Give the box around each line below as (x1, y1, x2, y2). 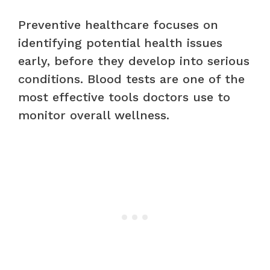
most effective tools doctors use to (18, 89, 230, 104)
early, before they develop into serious (18, 53, 250, 68)
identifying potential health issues (18, 35, 222, 50)
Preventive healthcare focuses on (18, 17, 218, 32)
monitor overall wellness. (18, 107, 169, 122)
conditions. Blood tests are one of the (18, 71, 245, 86)
